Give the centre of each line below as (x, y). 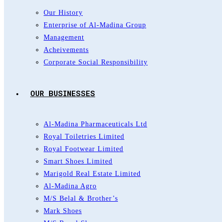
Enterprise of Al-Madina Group (95, 25)
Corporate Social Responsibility (96, 62)
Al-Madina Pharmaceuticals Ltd (95, 124)
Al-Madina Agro (70, 186)
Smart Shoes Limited (78, 161)
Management (64, 37)
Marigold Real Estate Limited (92, 174)
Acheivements (66, 50)
